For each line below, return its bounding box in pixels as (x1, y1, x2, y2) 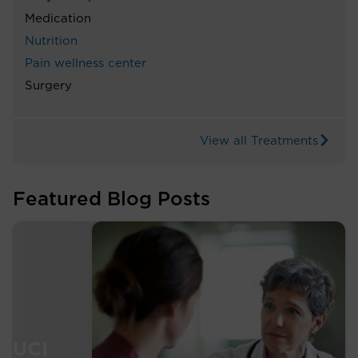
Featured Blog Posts (13, 189, 210, 209)
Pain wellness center (25, 57, 146, 70)
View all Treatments (200, 134, 318, 147)
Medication (25, 12, 91, 25)
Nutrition (25, 34, 78, 47)
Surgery (25, 79, 72, 92)
